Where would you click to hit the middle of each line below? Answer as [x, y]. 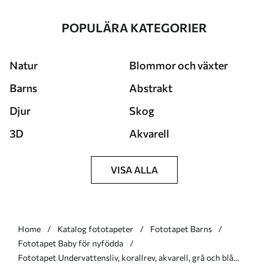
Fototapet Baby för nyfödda [71, 243]
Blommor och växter [179, 66]
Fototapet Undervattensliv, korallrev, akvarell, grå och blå [38, 258]
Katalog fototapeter [95, 229]
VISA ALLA [134, 170]
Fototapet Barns [181, 229]
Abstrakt [151, 88]
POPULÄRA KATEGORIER [134, 28]
